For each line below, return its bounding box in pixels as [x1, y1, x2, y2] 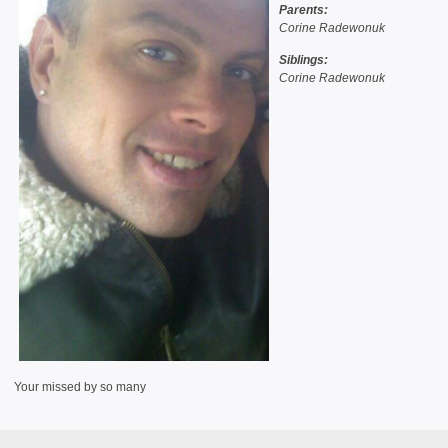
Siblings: [279, 53, 328, 68]
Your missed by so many [14, 379, 146, 394]
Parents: [279, 2, 328, 17]
